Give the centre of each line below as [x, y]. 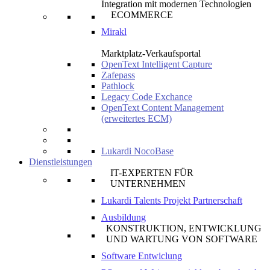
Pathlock [118, 86]
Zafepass [118, 75]
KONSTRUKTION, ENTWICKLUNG [184, 228]
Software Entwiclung [142, 256]
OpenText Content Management [162, 108]
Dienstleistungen [61, 162]
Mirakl [114, 32]
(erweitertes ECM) [137, 118]
